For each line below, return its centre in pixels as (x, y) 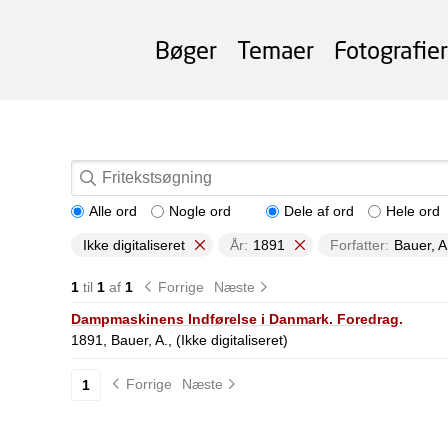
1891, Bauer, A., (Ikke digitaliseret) (179, 339)
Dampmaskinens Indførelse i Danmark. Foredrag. (236, 318)
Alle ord (112, 211)
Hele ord (412, 211)
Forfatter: (359, 244)
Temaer (275, 49)
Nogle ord (199, 211)
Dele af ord (318, 211)
